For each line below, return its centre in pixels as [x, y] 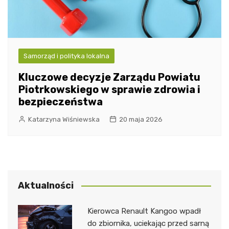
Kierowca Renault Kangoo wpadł [144, 211]
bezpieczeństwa [61, 101]
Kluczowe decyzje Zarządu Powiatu [109, 77]
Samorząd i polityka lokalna [66, 56]
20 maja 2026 [141, 119]
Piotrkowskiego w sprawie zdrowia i [109, 89]
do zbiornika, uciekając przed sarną [148, 223]
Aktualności [46, 185]
